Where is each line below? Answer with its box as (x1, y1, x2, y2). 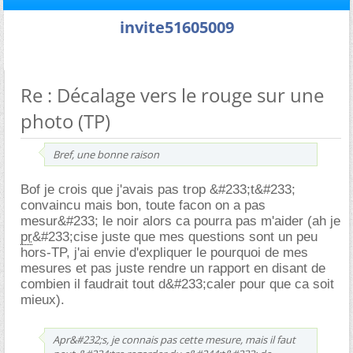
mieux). (20, 292, 65, 307)
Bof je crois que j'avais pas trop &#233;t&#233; (20, 181, 295, 197)
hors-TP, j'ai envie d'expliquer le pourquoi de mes (20, 244, 308, 260)
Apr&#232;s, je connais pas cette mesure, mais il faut (53, 332, 295, 347)
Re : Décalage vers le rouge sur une (20, 81, 324, 108)
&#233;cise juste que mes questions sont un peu (32, 229, 318, 244)
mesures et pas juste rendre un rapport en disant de (20, 260, 325, 276)
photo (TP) (20, 107, 110, 134)
